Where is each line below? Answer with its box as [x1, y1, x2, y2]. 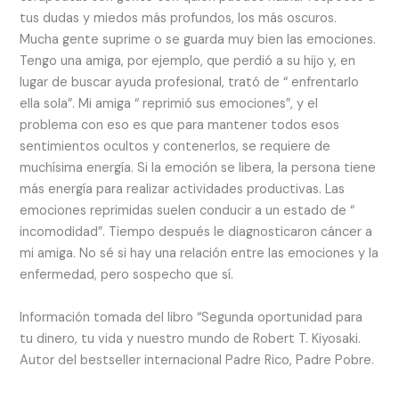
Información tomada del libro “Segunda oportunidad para [20, 308, 363, 326]
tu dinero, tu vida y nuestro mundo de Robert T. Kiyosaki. [20, 330, 362, 347]
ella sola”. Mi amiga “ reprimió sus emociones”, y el [20, 94, 319, 112]
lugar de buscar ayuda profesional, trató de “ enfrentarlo [20, 73, 360, 91]
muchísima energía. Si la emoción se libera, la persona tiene [20, 159, 377, 176]
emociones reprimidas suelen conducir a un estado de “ [20, 201, 355, 219]
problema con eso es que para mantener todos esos [20, 116, 340, 134]
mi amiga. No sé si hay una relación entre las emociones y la [20, 244, 379, 262]
